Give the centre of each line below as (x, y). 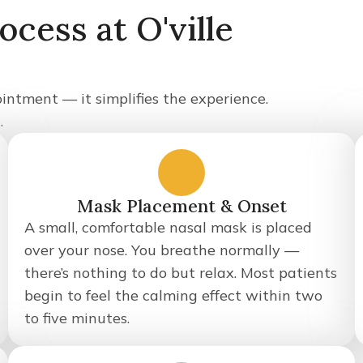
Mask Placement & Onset (181, 206)
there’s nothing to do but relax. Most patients (181, 273)
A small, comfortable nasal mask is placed (168, 227)
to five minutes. (77, 318)
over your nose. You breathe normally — (162, 250)
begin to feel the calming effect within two (173, 295)
